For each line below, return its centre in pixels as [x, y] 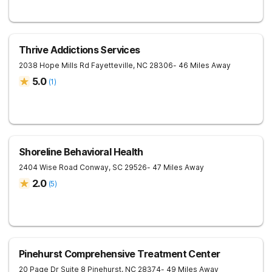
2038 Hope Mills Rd [54, 65]
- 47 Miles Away [175, 167]
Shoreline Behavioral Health [81, 152]
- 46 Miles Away [202, 65]
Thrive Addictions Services [80, 50]
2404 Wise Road [48, 167]
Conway [94, 167]
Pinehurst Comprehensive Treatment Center [120, 254]
